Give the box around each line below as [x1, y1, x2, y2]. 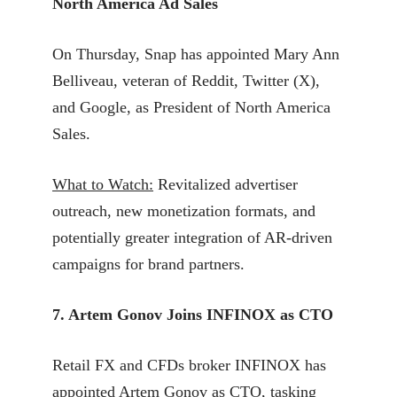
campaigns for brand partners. [52, 254, 245, 273]
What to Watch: [52, 175, 153, 193]
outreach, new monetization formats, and [52, 201, 315, 220]
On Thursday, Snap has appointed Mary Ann [52, 44, 339, 63]
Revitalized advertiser [153, 175, 298, 193]
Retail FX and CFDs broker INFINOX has [52, 355, 326, 374]
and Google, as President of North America [52, 97, 331, 116]
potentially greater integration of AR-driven [52, 228, 332, 246]
